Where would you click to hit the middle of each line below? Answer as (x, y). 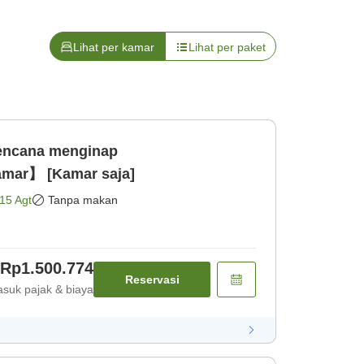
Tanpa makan (83, 200)
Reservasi (152, 280)
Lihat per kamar (114, 48)
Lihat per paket (227, 48)
